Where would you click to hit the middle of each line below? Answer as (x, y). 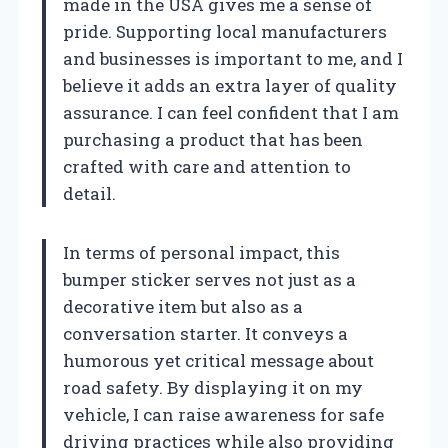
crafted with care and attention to (207, 166)
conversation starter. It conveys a (205, 333)
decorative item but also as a (183, 306)
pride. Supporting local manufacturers (225, 31)
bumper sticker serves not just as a (209, 279)
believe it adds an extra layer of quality (230, 85)
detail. (89, 193)
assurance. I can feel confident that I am (231, 112)
